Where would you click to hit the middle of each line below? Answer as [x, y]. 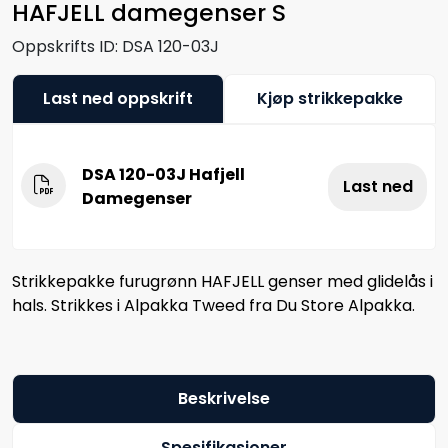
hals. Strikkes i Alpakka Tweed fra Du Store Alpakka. [213, 305]
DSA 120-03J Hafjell [163, 174]
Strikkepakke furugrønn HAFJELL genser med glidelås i [222, 281]
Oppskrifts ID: [65, 46]
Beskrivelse [224, 398]
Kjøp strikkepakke [330, 98]
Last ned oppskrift [118, 98]
